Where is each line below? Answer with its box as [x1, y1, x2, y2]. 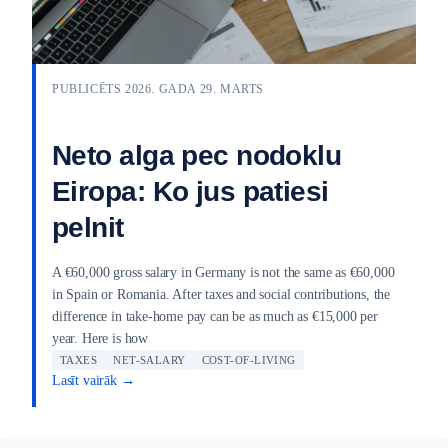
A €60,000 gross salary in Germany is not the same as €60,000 [52, 265, 395, 281]
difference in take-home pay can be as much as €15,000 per [52, 309, 378, 325]
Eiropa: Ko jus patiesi [52, 176, 329, 208]
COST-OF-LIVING [201, 354, 296, 367]
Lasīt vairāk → [52, 373, 135, 389]
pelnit [52, 212, 124, 244]
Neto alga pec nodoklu [52, 140, 342, 172]
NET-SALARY [113, 354, 186, 367]
